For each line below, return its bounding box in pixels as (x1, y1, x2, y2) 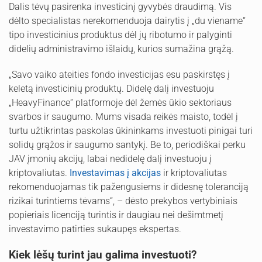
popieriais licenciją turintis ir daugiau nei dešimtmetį (9, 209, 223, 221)
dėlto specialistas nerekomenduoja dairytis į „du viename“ (9, 15, 246, 27)
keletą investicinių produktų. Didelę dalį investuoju (9, 83, 214, 95)
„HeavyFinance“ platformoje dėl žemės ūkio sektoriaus (9, 97, 232, 109)
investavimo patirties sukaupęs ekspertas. (9, 223, 181, 235)
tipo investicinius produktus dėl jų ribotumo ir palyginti (9, 29, 232, 41)
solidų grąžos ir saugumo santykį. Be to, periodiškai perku (9, 139, 246, 151)
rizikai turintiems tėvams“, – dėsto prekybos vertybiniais (9, 195, 237, 207)
